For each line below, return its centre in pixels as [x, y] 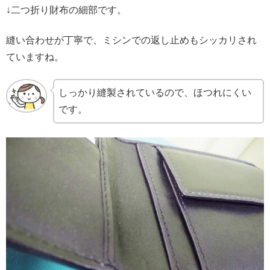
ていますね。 [35, 57]
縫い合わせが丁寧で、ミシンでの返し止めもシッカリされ [131, 40]
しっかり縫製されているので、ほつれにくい [155, 93]
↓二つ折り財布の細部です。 [66, 10]
